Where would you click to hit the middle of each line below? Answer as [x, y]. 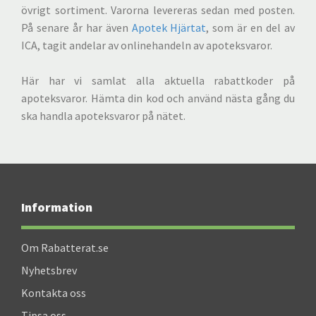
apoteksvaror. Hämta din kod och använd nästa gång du [158, 98]
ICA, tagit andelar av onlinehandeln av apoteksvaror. [147, 45]
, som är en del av [251, 28]
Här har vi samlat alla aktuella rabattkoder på [158, 80]
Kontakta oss [54, 293]
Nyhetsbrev [49, 270]
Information [57, 207]
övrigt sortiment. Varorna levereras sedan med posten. [158, 10]
